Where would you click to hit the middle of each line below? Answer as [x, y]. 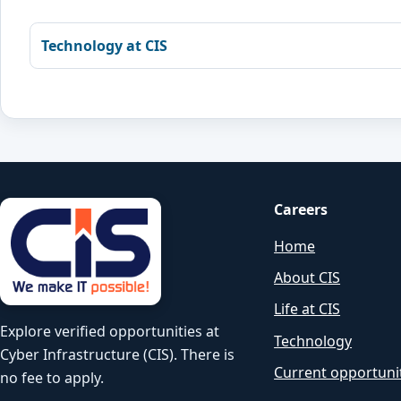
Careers [301, 210]
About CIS [307, 278]
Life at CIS [307, 309]
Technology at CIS [104, 45]
